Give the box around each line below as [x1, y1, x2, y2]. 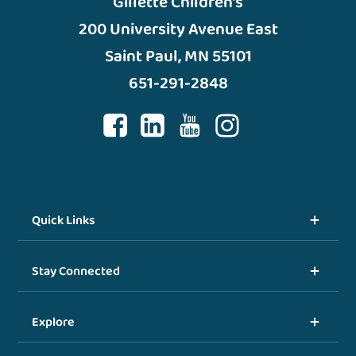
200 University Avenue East [78, 15, 278, 43]
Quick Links [32, 210, 96, 230]
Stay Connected [32, 261, 121, 281]
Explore [32, 311, 75, 332]
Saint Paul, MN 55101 [104, 42, 252, 70]
